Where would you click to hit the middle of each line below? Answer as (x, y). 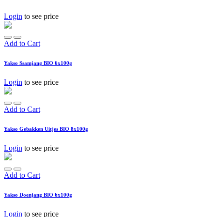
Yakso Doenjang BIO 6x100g (38, 194)
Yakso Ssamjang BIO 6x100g (38, 63)
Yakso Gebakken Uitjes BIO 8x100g (46, 129)
